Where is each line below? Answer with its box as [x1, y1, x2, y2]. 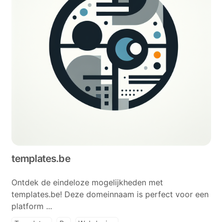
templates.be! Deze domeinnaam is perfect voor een [11, 189, 209, 199]
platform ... [11, 201, 52, 211]
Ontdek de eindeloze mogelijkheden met [11, 177, 163, 187]
